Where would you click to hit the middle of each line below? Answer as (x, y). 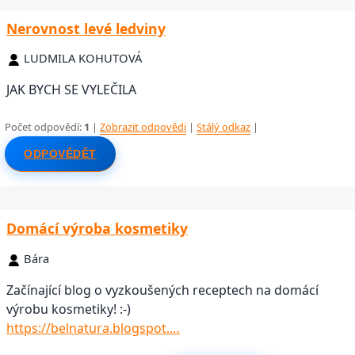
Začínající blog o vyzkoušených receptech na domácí (162, 290)
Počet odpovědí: (45, 126)
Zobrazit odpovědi (143, 126)
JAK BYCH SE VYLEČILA (71, 90)
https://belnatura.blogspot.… (93, 328)
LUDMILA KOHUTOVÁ (83, 58)
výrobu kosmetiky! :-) (69, 309)
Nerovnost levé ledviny (86, 28)
